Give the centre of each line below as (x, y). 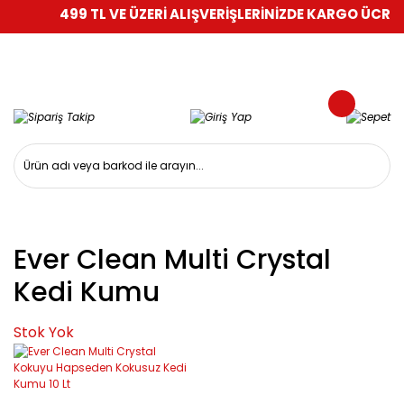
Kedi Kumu (87, 292)
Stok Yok (44, 332)
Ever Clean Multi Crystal (172, 259)
